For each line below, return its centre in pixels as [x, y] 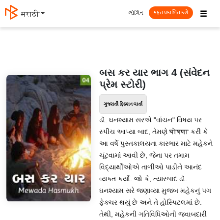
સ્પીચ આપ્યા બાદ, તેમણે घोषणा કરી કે [153, 132]
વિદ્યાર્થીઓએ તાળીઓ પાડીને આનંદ [150, 167]
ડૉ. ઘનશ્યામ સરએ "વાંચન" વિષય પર [150, 120]
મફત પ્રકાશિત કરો [171, 13]
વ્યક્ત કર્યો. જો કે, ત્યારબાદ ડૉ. [143, 179]
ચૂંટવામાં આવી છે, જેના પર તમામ [144, 155]
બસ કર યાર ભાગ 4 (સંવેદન [154, 73]
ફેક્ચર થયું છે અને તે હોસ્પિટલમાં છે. [150, 202]
